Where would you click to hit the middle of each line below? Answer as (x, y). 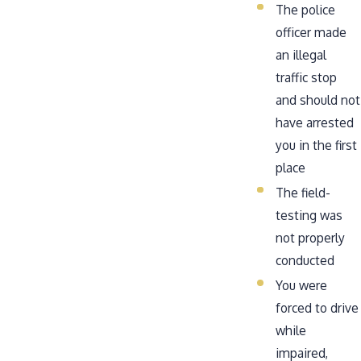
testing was (309, 215)
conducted (305, 260)
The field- (303, 192)
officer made (311, 32)
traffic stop (307, 77)
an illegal (301, 54)
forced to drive (317, 307)
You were (302, 285)
